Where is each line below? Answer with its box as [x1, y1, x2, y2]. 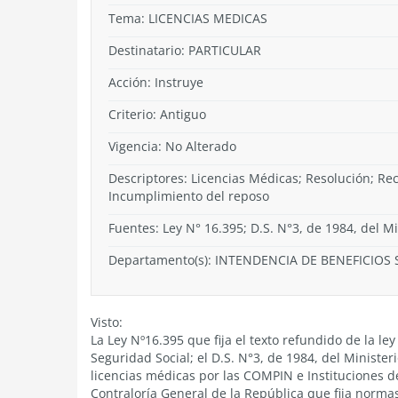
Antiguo [160, 106, 206, 123]
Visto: [91, 314, 123, 330]
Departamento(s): [108, 251, 215, 268]
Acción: [108, 74, 155, 91]
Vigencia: [108, 138, 165, 155]
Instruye [155, 74, 203, 91]
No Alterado [165, 138, 236, 155]
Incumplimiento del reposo [108, 187, 269, 204]
